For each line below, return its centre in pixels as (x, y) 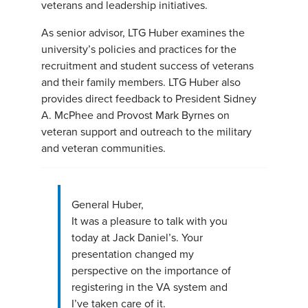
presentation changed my (132, 254)
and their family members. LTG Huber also (141, 82)
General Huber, (107, 205)
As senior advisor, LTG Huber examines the (143, 33)
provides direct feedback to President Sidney (149, 99)
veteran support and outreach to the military (146, 132)
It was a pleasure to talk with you (149, 221)
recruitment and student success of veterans (147, 66)
